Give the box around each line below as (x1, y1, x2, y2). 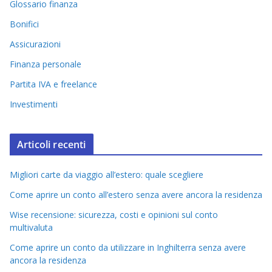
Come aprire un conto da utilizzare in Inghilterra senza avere (10, 242, 246, 254)
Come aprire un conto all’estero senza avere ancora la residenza (10, 189, 262, 201)
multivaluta (10, 222, 53, 234)
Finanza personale (10, 58, 81, 70)
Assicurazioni (10, 38, 61, 50)
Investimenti (10, 98, 58, 110)
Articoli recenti (17, 138, 86, 152)
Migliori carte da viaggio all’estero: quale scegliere (10, 169, 203, 181)
